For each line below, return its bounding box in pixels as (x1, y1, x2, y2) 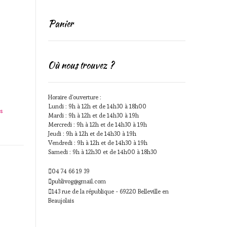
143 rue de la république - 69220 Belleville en (51, 187, 169, 195)
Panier (48, 17, 73, 30)
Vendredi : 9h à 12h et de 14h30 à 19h (48, 139, 147, 146)
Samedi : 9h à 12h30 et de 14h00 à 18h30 (48, 148, 157, 156)
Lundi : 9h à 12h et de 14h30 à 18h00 (48, 102, 146, 110)
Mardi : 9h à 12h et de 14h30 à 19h (48, 111, 139, 119)
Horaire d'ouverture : (48, 93, 101, 101)
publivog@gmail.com (51, 177, 106, 185)
